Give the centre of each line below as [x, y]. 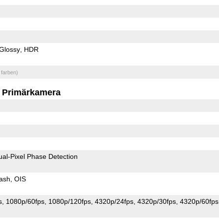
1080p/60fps [25, 201]
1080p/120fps [69, 201]
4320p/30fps [156, 201]
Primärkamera [32, 92]
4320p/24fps [114, 201]
